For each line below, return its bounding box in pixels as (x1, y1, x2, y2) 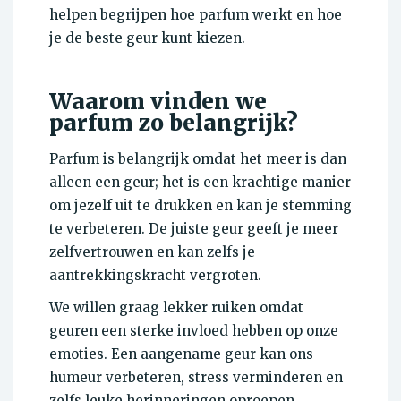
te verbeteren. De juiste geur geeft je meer (49, 220, 338, 238)
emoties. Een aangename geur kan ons (49, 346, 313, 363)
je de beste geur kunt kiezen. (49, 30, 245, 47)
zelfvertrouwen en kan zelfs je (49, 243, 255, 261)
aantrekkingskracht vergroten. (49, 267, 261, 285)
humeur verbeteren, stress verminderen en (49, 369, 343, 387)
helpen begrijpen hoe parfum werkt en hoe (49, 6, 342, 24)
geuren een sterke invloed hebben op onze (49, 322, 338, 340)
